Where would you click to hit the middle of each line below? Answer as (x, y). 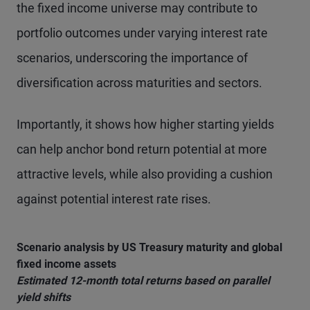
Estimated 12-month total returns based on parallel (143, 281)
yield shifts (44, 297)
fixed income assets (66, 264)
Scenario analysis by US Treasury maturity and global (149, 247)
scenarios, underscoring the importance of (132, 58)
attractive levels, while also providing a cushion (145, 174)
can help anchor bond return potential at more (142, 149)
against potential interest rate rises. (114, 199)
